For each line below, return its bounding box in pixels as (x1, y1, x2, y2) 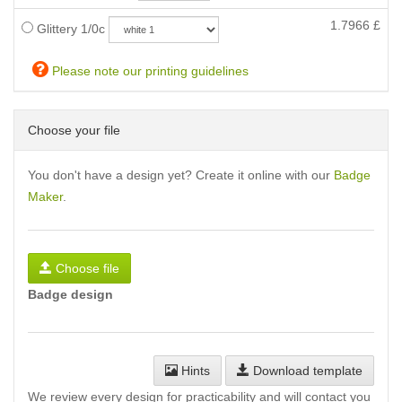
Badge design (28, 287, 113, 301)
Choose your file (28, 123, 120, 137)
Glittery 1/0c (33, 22, 105, 36)
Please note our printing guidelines (48, 64, 249, 78)
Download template (249, 363, 363, 378)
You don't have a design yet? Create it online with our (28, 168, 334, 182)
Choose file (56, 261, 119, 275)
